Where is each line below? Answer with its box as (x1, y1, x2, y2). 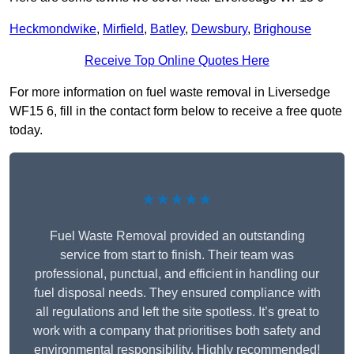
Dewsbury (191, 22, 247, 36)
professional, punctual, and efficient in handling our (35, 267, 319, 281)
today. (9, 123, 43, 137)
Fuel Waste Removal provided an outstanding (49, 229, 305, 243)
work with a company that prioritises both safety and (33, 324, 321, 338)
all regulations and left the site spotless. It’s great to (35, 305, 319, 319)
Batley (150, 22, 185, 36)
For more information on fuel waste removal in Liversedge (9, 85, 330, 100)
